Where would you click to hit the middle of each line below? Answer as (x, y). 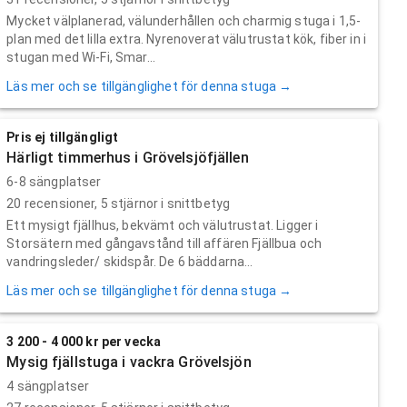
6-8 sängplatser (54, 181)
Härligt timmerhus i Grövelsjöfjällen (128, 157)
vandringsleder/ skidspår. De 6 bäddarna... (130, 261)
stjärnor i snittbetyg (169, 203)
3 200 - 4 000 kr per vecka (84, 341)
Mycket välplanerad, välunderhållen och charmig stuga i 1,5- (184, 20)
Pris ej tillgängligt (63, 137)
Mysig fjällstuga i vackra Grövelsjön (129, 362)
